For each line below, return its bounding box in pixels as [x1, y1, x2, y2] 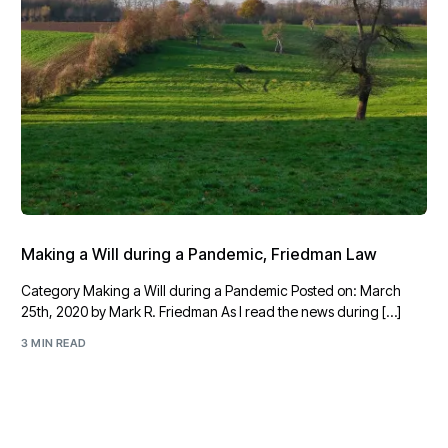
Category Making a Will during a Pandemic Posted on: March [21, 281, 402, 299]
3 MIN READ [21, 336, 87, 351]
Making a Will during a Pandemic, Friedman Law [21, 243, 378, 264]
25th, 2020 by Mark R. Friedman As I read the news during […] [21, 302, 402, 320]
